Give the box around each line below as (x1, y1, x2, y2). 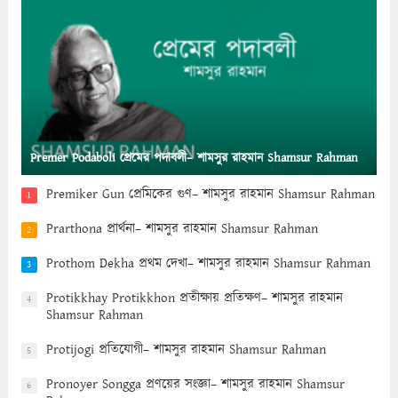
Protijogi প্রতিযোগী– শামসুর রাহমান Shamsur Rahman (45, 340, 326, 360)
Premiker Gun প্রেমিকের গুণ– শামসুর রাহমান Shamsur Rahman (45, 185, 375, 204)
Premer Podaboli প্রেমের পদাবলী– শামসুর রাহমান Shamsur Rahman (29, 149, 358, 168)
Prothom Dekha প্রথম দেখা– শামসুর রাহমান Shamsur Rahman (45, 254, 370, 274)
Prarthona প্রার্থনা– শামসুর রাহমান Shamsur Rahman (45, 219, 318, 239)
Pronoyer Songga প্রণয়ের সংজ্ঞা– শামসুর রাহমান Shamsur (45, 375, 345, 394)
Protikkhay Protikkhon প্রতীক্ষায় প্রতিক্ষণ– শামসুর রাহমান (45, 289, 343, 308)
